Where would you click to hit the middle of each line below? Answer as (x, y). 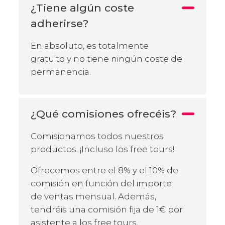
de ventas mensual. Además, (93, 196)
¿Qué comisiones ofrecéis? (103, 114)
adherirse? (60, 23)
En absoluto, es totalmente (90, 45)
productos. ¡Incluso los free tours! (102, 149)
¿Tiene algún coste (82, 8)
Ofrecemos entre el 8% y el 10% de (104, 170)
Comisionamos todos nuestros (97, 136)
